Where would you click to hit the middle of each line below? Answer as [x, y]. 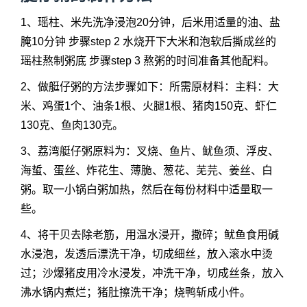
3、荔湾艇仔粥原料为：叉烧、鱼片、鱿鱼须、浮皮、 [150, 151]
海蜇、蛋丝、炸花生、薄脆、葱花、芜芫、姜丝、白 [147, 170]
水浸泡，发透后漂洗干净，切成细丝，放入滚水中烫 [147, 254]
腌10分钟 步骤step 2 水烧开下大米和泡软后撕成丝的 [148, 41]
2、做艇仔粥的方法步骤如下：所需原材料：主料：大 [150, 87]
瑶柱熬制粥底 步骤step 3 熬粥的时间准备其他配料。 [148, 61]
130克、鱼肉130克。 [72, 125]
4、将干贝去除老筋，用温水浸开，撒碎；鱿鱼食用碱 [150, 235]
